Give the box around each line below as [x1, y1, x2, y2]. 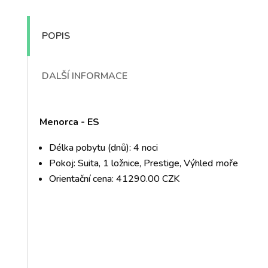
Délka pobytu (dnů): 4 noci [48, 141, 158, 154]
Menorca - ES [39, 115, 99, 129]
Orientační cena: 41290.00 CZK [48, 172, 179, 185]
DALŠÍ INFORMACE [41, 69, 127, 83]
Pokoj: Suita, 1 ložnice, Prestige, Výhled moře [48, 156, 238, 170]
